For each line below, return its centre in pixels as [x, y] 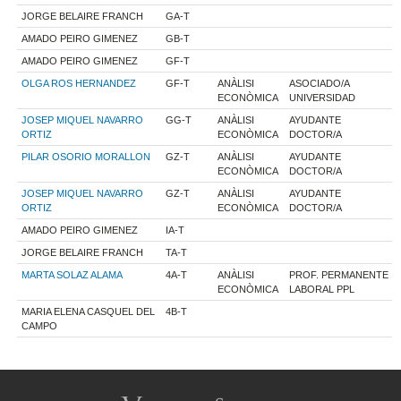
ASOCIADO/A [320, 83]
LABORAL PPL [322, 289]
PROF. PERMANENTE [339, 274]
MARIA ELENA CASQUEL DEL [89, 311]
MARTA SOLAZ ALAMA [73, 274]
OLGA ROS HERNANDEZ [79, 83]
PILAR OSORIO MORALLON [86, 156]
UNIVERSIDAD [323, 97]
